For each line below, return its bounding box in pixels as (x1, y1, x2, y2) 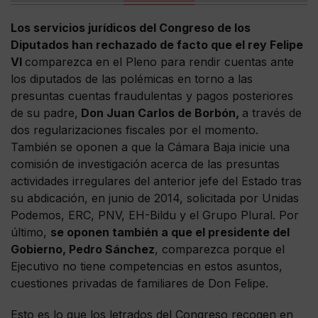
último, (11, 225, 50, 240)
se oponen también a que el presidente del (50, 225, 290, 240)
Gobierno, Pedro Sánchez (11, 242, 155, 257)
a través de (242, 106, 302, 121)
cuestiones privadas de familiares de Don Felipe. (11, 276, 272, 291)
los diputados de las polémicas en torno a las (11, 72, 253, 87)
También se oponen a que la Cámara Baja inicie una (11, 140, 290, 155)
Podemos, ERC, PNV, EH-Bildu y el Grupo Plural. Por (11, 208, 299, 223)
